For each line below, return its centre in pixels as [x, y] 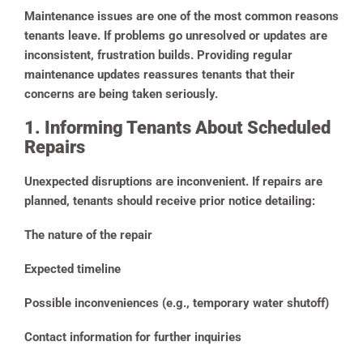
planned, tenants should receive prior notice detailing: [170, 201]
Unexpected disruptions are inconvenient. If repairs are [173, 182]
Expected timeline [73, 269]
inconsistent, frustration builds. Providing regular [158, 56]
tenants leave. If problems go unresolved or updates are [176, 36]
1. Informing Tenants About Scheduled [177, 128]
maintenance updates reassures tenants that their [160, 75]
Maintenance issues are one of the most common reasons [181, 17]
